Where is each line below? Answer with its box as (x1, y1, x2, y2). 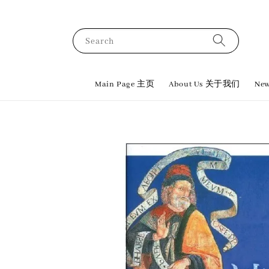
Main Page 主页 (95, 79, 155, 89)
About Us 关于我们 (169, 79, 241, 89)
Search (85, 35, 114, 47)
